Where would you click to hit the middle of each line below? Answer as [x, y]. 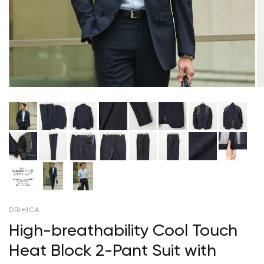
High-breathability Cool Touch [123, 231]
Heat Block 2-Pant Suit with [113, 251]
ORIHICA [24, 210]
